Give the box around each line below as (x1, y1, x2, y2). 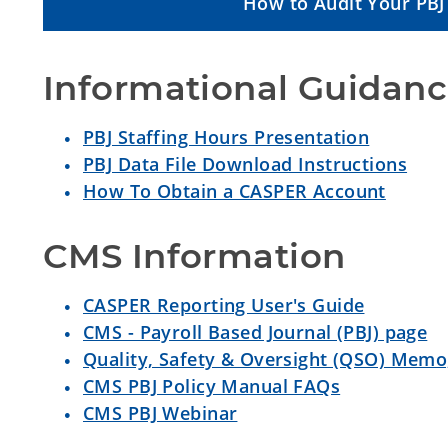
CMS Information (43, 235, 346, 278)
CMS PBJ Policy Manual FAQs (83, 374, 341, 399)
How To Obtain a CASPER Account (83, 179, 386, 204)
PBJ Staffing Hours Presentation (83, 125, 370, 150)
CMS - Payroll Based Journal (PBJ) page (83, 320, 428, 345)
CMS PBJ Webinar (83, 401, 238, 426)
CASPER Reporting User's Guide (83, 293, 365, 318)
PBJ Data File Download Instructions (83, 152, 408, 177)
